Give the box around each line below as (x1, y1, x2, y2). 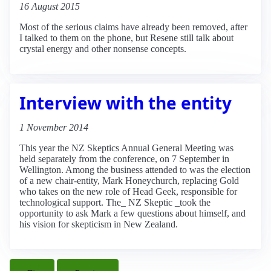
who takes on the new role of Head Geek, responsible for (19, 186, 237, 197)
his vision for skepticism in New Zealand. (19, 218, 178, 229)
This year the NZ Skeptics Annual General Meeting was (19, 142, 233, 153)
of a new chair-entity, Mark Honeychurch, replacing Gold (19, 175, 239, 186)
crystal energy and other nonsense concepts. (19, 43, 186, 54)
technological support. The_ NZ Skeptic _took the (19, 197, 211, 207)
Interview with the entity (19, 91, 232, 114)
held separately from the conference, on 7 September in (19, 153, 229, 164)
